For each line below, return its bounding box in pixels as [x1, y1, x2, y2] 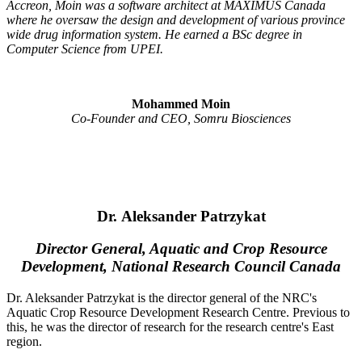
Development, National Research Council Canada [21, 258, 341, 276]
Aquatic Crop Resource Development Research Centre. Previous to [6, 305, 350, 319]
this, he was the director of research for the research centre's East [6, 320, 334, 334]
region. [6, 335, 42, 348]
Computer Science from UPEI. [6, 42, 163, 57]
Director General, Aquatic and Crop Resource [35, 240, 327, 258]
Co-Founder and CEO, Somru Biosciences [71, 112, 291, 126]
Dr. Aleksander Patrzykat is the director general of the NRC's [6, 291, 317, 305]
